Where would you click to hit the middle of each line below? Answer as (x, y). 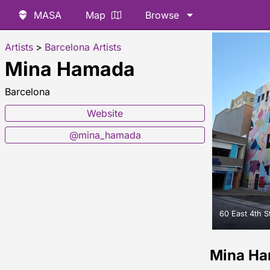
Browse (162, 15)
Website (105, 113)
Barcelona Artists (83, 47)
